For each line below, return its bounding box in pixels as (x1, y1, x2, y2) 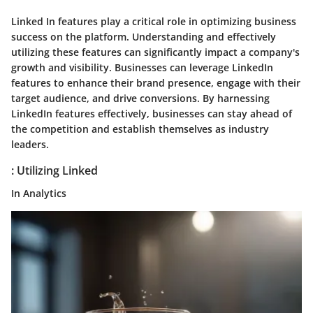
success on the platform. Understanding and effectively (11, 30, 276, 44)
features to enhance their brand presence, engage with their (11, 76, 300, 90)
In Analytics (11, 186, 66, 200)
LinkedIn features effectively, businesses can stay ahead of (11, 107, 292, 121)
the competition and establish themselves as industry (11, 122, 269, 136)
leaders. (11, 138, 49, 152)
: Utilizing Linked (11, 163, 98, 179)
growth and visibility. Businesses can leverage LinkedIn (11, 61, 273, 75)
